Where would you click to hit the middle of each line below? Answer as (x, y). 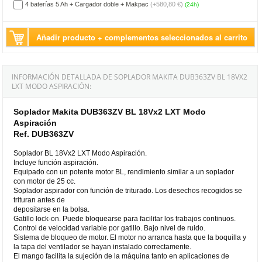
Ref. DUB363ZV (44, 134)
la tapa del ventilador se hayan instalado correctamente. (103, 247)
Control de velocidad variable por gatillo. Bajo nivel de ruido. (110, 228)
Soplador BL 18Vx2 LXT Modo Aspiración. (80, 153)
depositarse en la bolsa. (52, 209)
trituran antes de (39, 200)
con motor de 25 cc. (45, 181)
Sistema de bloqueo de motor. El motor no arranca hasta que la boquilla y (130, 237)
